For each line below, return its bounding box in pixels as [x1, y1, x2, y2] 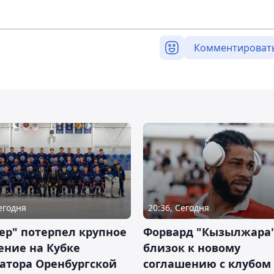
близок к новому [143, 240, 240, 256]
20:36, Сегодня [148, 202, 209, 214]
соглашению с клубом [143, 256, 271, 272]
